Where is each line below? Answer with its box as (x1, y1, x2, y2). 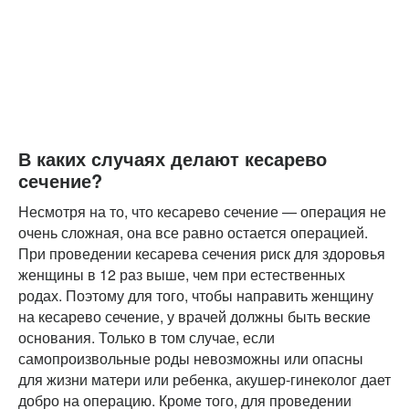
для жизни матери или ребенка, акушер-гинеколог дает (18, 368, 391, 390)
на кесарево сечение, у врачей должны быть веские (18, 305, 371, 327)
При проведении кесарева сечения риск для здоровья (18, 242, 385, 264)
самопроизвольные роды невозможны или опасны (18, 347, 363, 369)
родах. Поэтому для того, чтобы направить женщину (18, 284, 373, 306)
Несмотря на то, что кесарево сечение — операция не (18, 200, 386, 222)
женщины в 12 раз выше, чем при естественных (18, 263, 345, 285)
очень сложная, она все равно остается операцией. (18, 221, 368, 243)
